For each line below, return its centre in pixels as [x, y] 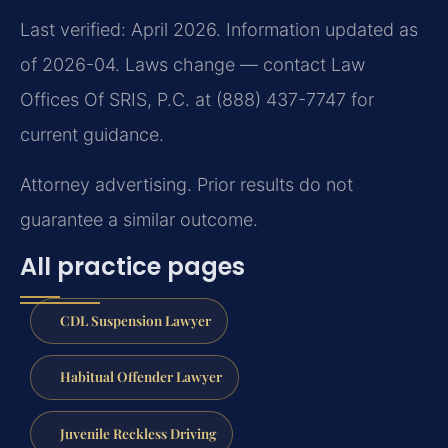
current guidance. [92, 135]
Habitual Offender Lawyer [140, 376]
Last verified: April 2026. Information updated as [219, 30]
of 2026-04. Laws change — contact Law [192, 65]
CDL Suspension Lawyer [135, 319]
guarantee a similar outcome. [139, 219]
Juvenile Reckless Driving [137, 433]
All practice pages [132, 266]
